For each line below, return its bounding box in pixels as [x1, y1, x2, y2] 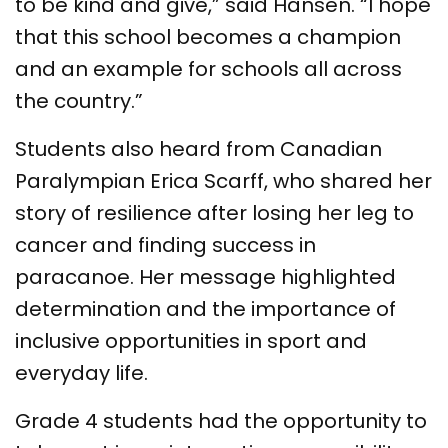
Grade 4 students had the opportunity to [15, 406, 427, 435]
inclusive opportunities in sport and [15, 326, 367, 355]
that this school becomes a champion [15, 22, 401, 51]
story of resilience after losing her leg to [15, 198, 414, 227]
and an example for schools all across [15, 54, 402, 83]
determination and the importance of [15, 294, 396, 323]
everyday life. [15, 358, 148, 387]
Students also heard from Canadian [15, 134, 382, 163]
